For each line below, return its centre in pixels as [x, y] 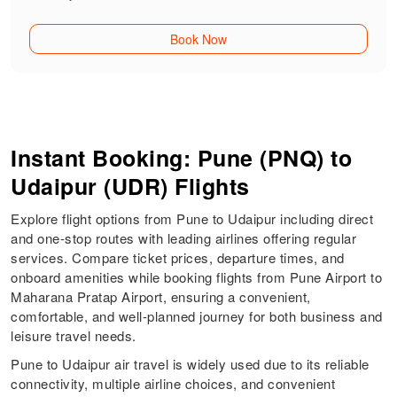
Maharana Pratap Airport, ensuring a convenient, [161, 297]
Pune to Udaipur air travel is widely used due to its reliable [190, 364]
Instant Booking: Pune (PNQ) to [182, 158]
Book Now [198, 39]
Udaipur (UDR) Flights [130, 187]
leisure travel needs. [74, 336]
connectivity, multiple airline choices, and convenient [173, 384]
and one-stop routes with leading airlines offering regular [184, 238]
